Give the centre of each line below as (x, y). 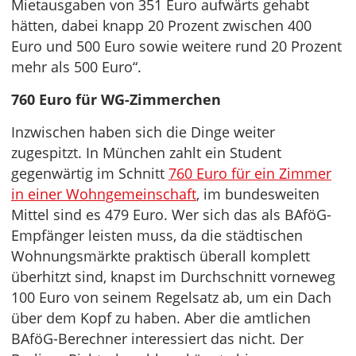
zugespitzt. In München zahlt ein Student (146, 153)
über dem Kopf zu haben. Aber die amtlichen (161, 318)
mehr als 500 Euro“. (76, 67)
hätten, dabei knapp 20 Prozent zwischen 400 (161, 26)
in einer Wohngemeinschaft (104, 194)
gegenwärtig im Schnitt (90, 174)
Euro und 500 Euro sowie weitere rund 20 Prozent (176, 46)
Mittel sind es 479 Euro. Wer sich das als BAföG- (171, 215)
